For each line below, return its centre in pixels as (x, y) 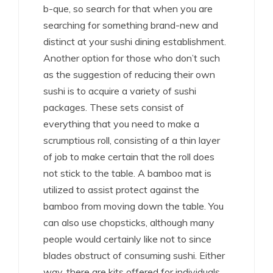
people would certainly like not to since (127, 239)
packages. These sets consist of (114, 108)
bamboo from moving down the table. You (133, 206)
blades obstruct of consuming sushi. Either (134, 256)
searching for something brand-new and (131, 25)
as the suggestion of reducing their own (129, 75)
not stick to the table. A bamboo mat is (127, 173)
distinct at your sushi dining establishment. (135, 42)
